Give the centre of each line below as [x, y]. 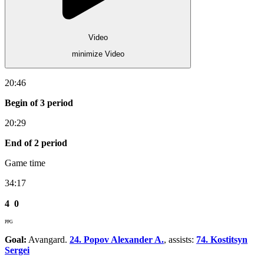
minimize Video [98, 54]
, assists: [180, 239]
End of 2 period [36, 143]
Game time [25, 163]
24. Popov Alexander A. [117, 239]
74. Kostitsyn [222, 239]
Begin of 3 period [39, 103]
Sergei [17, 250]
